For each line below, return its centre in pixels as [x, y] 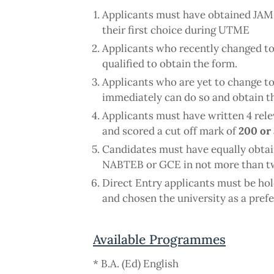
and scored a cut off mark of [170, 131]
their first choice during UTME [176, 30]
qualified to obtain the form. [170, 64]
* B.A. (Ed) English [136, 264]
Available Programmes [159, 240]
